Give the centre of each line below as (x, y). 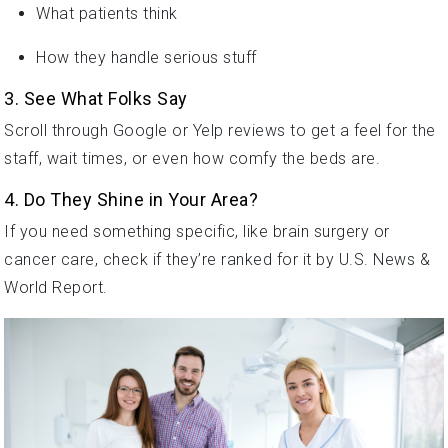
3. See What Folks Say (96, 98)
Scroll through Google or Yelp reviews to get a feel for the (220, 130)
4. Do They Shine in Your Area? (131, 199)
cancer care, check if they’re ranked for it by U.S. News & (217, 259)
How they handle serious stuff (146, 57)
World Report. (56, 287)
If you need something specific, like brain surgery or (197, 231)
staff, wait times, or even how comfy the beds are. (192, 158)
